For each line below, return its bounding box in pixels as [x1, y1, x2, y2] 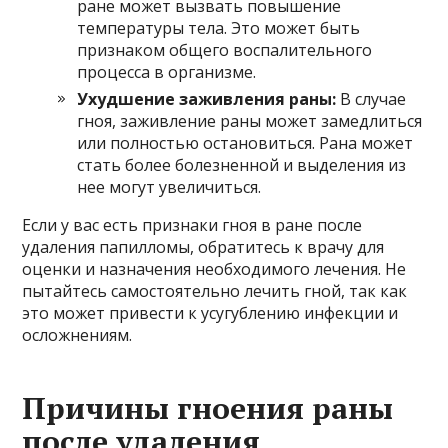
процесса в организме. [77, 60, 257, 83]
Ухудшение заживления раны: [77, 87, 337, 110]
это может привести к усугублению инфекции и [22, 301, 399, 324]
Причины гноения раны [22, 387, 394, 428]
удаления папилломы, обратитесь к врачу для [22, 235, 385, 258]
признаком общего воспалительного [77, 38, 373, 61]
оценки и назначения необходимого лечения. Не [22, 257, 407, 280]
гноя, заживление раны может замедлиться [77, 109, 423, 132]
